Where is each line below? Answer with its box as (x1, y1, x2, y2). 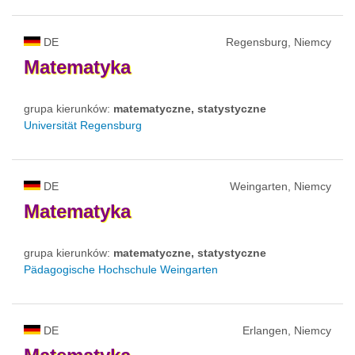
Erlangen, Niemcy (242, 323, 331, 337)
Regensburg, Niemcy (226, 35, 331, 48)
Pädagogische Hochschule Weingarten (24, 262, 218, 276)
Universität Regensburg (24, 118, 142, 132)
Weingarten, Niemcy (230, 179, 331, 193)
